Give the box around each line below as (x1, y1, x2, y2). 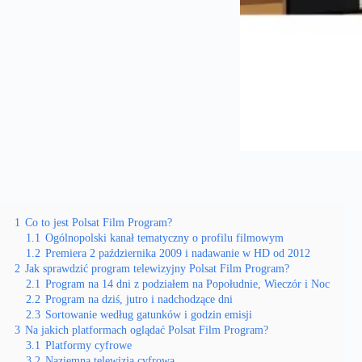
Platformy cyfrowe (45, 339, 132, 351)
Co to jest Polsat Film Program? (25, 216, 172, 229)
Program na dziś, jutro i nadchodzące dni (45, 293, 233, 305)
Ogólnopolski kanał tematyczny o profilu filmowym (45, 231, 284, 244)
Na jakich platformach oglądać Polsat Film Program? (25, 323, 268, 336)
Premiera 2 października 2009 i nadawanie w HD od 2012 (45, 246, 310, 259)
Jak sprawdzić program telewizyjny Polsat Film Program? (25, 262, 289, 275)
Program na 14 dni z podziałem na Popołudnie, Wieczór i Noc (45, 277, 330, 290)
